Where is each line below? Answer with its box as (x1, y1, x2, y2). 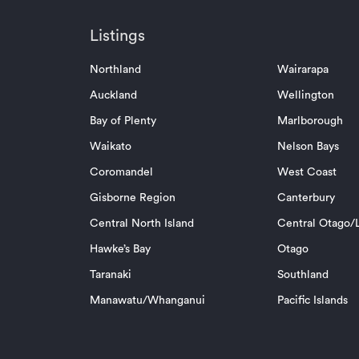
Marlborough (276, 115, 343, 127)
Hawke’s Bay (90, 244, 151, 256)
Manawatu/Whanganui (90, 295, 205, 307)
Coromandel (90, 167, 153, 179)
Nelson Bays (276, 141, 339, 153)
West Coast (276, 167, 337, 179)
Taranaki (90, 269, 131, 281)
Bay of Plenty (90, 115, 156, 127)
